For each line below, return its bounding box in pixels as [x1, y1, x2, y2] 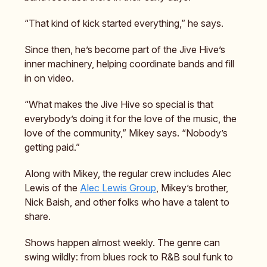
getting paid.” [24, 141, 80, 154]
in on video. [24, 72, 74, 85]
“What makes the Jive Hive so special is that [24, 98, 213, 111]
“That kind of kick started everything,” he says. [24, 17, 223, 30]
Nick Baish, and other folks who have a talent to [24, 196, 229, 209]
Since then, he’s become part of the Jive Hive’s [24, 44, 225, 56]
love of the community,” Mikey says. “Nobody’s [24, 127, 228, 139]
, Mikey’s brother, [156, 182, 228, 194]
